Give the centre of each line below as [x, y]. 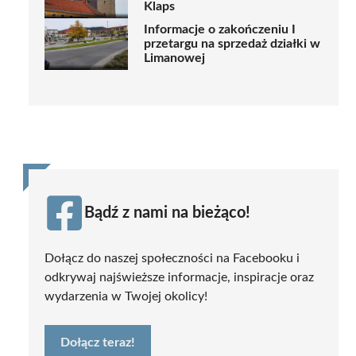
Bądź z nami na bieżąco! [167, 213]
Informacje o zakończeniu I [220, 30]
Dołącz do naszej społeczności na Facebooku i [172, 258]
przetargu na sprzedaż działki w [232, 44]
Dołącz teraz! [98, 342]
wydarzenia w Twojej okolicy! [126, 296]
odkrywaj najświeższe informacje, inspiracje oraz [179, 277]
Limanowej [174, 58]
